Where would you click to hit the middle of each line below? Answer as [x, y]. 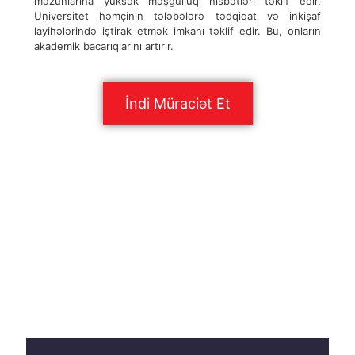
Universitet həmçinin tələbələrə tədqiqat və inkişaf [177, 16]
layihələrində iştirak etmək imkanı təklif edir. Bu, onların [177, 31]
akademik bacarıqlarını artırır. [104, 46]
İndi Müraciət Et [177, 103]
